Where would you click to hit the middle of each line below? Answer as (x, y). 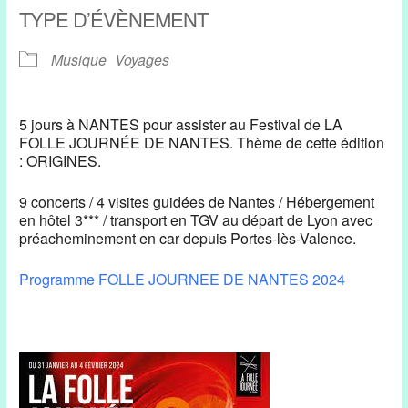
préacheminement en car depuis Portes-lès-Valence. (188, 239)
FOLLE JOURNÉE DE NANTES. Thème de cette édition (202, 143)
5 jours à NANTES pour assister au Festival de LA (181, 125)
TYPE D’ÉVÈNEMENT (114, 19)
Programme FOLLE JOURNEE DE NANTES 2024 (183, 280)
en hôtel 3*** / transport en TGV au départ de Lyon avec (196, 220)
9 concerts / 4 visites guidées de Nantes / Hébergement (197, 202)
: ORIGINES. (61, 161)
